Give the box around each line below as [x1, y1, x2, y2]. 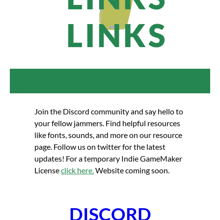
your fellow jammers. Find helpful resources [34, 118, 180, 128]
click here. [61, 165, 94, 175]
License [34, 165, 61, 175]
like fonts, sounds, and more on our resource [34, 130, 182, 140]
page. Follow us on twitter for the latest [34, 142, 165, 152]
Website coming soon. [94, 165, 169, 175]
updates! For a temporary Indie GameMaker [34, 154, 182, 164]
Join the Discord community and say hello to [34, 107, 183, 116]
